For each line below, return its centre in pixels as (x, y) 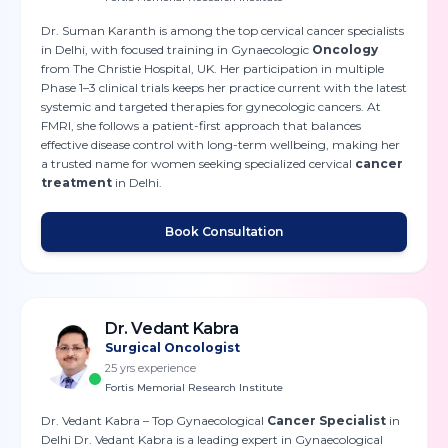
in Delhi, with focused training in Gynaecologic (176, 49)
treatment (76, 182)
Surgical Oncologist (172, 347)
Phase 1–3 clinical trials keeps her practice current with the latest (224, 87)
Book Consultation (224, 231)
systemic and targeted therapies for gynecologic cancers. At (211, 106)
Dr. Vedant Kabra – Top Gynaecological (154, 420)
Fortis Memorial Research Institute (194, 387)
